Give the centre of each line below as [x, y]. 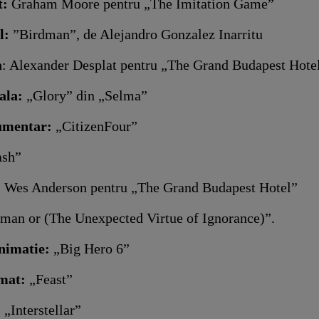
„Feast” [49, 279]
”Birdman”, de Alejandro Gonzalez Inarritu [136, 34]
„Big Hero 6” [90, 248]
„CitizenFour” [95, 126]
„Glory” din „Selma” [87, 95]
